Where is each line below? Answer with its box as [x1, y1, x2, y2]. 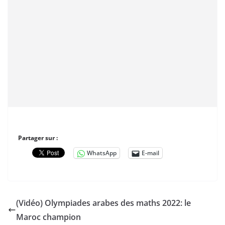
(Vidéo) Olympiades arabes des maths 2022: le [16, 197, 191, 208]
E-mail [142, 149, 159, 157]
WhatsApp [87, 149, 117, 157]
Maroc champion [16, 211, 81, 222]
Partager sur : [18, 134, 58, 142]
